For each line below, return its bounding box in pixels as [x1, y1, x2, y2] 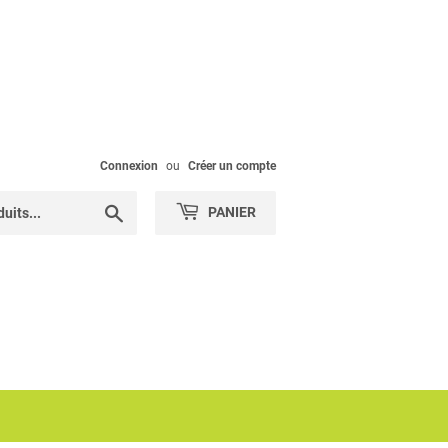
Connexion [100, 159, 158, 173]
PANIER [205, 204, 256, 220]
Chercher [124, 202, 180, 218]
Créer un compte [188, 159, 276, 173]
